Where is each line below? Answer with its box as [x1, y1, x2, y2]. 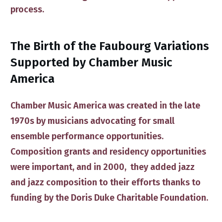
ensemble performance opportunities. [10, 131, 164, 142]
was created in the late [107, 100, 200, 111]
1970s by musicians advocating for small [10, 115, 174, 126]
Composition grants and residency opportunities [10, 146, 206, 157]
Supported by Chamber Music [10, 55, 172, 69]
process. [10, 4, 46, 15]
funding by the [10, 192, 71, 203]
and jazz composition [10, 177, 97, 188]
